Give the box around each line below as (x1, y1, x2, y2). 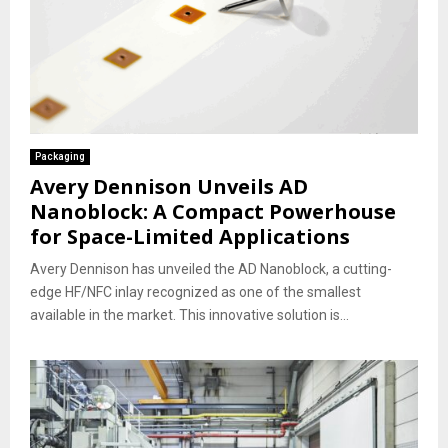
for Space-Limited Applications (30, 223, 350, 251)
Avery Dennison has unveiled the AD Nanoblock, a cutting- (30, 261, 392, 278)
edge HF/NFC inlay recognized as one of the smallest (30, 284, 361, 301)
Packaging (35, 151, 85, 163)
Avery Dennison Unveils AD (30, 173, 308, 201)
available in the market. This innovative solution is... (30, 307, 349, 324)
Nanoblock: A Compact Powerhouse (30, 198, 396, 226)
